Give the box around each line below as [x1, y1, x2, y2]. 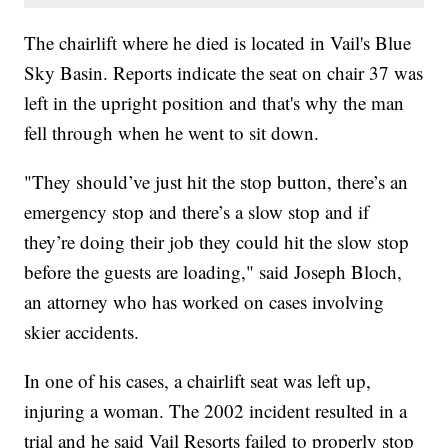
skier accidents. [24, 319, 140, 345]
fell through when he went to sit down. [24, 120, 320, 146]
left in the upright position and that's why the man [24, 90, 405, 116]
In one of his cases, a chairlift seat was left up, [24, 368, 372, 394]
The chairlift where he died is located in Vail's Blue [24, 30, 412, 56]
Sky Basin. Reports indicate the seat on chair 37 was [24, 60, 424, 86]
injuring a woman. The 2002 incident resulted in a [24, 398, 408, 424]
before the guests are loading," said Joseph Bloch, [24, 259, 403, 285]
